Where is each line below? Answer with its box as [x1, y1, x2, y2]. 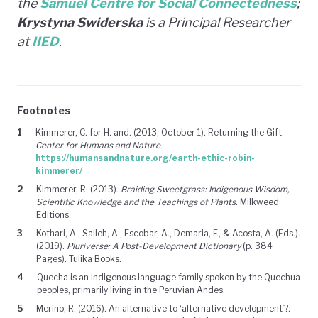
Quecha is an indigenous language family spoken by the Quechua [37, 271, 300, 283]
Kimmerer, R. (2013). [36, 183, 121, 194]
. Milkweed [236, 196, 279, 207]
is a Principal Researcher [143, 14, 290, 30]
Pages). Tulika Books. [36, 253, 121, 264]
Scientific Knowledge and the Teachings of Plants [36, 196, 236, 207]
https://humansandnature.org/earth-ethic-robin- [35, 152, 255, 163]
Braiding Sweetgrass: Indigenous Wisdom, [121, 183, 290, 194]
